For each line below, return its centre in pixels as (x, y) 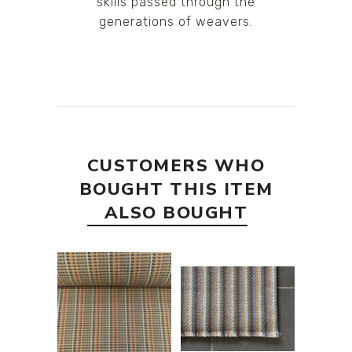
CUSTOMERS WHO (176, 165)
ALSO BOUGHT (176, 213)
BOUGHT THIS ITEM (176, 189)
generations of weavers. (176, 21)
